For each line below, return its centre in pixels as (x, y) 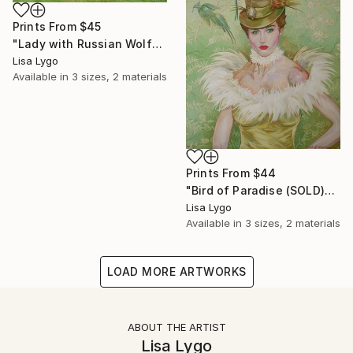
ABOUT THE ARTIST (176, 327)
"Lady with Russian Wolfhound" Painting (157, 43)
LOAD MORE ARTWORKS (176, 271)
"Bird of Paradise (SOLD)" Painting (329, 190)
